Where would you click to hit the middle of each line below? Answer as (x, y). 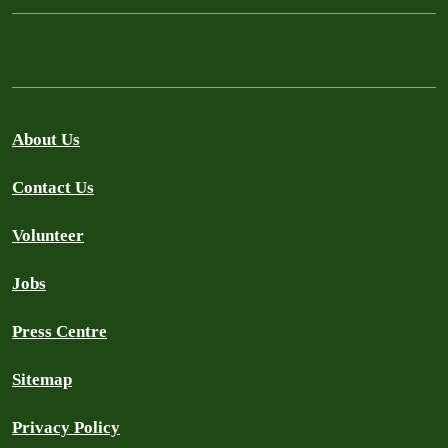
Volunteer (48, 236)
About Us (46, 140)
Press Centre (59, 332)
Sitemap (42, 380)
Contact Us (53, 188)
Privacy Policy (66, 428)
